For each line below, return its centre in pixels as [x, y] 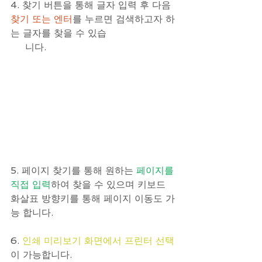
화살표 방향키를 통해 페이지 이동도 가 [93, 199]
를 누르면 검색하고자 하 [124, 19]
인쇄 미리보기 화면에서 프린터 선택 [98, 241]
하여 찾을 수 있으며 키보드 [110, 185]
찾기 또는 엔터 [42, 19]
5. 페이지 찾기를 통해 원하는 [73, 171]
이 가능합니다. [41, 255]
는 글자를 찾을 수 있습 [58, 33]
